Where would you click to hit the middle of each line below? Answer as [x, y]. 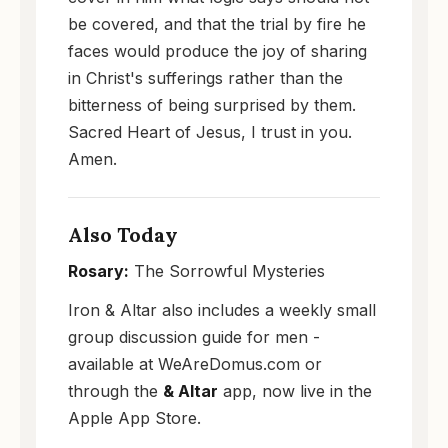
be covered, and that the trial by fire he [217, 23]
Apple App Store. [134, 417]
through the [115, 390]
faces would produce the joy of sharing [217, 50]
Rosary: [98, 270]
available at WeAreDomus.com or [195, 363]
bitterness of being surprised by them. [212, 104]
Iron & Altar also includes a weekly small [222, 309]
